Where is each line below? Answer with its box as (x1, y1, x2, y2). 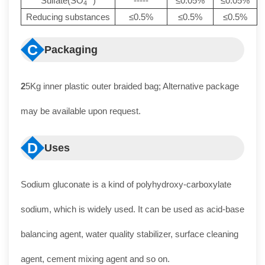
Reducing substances (26, 12, 110, 22)
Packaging (44, 44, 98, 56)
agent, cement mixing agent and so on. (21, 254, 170, 264)
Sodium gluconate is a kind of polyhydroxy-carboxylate (21, 179, 231, 189)
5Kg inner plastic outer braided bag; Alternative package (25, 81, 239, 91)
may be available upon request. (21, 106, 141, 116)
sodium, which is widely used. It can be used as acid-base (21, 204, 244, 214)
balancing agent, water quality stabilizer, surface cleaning (21, 229, 238, 239)
